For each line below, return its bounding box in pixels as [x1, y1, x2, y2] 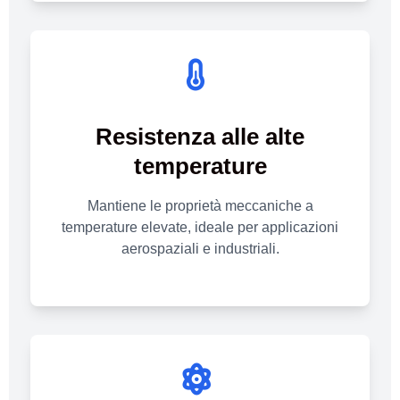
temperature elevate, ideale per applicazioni [62, 220, 338, 236]
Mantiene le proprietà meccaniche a [87, 198, 313, 214]
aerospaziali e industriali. [121, 241, 279, 257]
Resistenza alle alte [96, 124, 304, 150]
